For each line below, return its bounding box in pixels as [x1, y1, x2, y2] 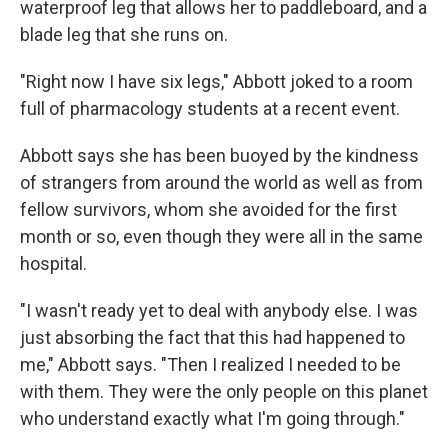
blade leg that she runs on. [20, 24, 228, 46]
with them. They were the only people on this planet [20, 381, 428, 403]
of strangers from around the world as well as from [20, 172, 423, 194]
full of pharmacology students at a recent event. [20, 98, 400, 120]
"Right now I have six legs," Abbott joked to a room [20, 71, 413, 93]
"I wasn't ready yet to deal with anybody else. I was [20, 300, 418, 322]
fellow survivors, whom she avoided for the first [20, 199, 397, 221]
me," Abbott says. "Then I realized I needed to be [20, 354, 401, 376]
